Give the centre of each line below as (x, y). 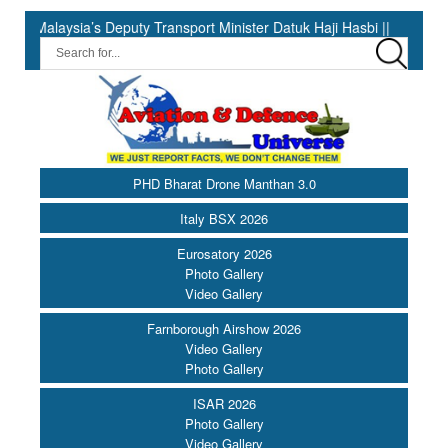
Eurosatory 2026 (224, 254)
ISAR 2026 (224, 404)
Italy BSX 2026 (224, 219)
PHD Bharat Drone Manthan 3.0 (224, 184)
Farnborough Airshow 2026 (224, 329)
